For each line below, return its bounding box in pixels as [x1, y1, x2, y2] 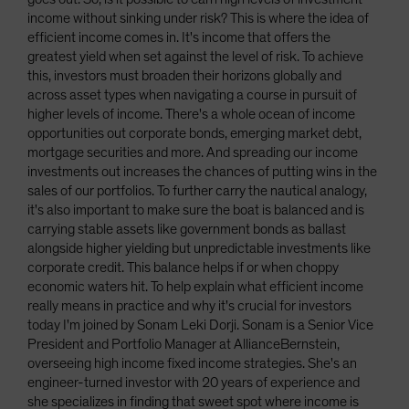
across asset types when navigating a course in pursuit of [27, 88, 357, 102]
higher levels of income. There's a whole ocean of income [27, 107, 355, 121]
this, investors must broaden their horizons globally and [27, 68, 341, 83]
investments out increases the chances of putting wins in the [27, 164, 377, 179]
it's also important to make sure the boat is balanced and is [27, 203, 364, 217]
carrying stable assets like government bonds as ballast [27, 222, 346, 236]
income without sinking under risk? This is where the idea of [27, 11, 369, 26]
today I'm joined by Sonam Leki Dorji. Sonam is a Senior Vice [27, 318, 373, 332]
